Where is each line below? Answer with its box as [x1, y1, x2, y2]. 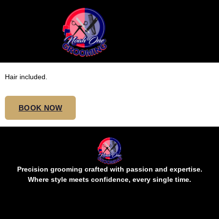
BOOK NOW [19, 104, 63, 112]
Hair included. [5, 73, 47, 81]
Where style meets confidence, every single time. [28, 175, 191, 183]
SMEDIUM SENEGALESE [10, 25, 200, 44]
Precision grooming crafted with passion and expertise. [17, 165, 202, 173]
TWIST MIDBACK [10, 45, 140, 64]
